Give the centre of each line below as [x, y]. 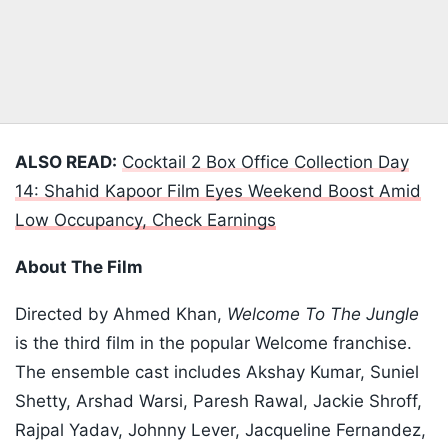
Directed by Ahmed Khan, [121, 314]
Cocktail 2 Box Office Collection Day [265, 162]
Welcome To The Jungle [323, 314]
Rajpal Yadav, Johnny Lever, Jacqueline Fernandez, [220, 430]
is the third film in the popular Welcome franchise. [213, 343]
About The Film [79, 267]
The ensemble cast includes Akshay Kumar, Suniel [217, 372]
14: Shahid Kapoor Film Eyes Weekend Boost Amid [218, 191]
